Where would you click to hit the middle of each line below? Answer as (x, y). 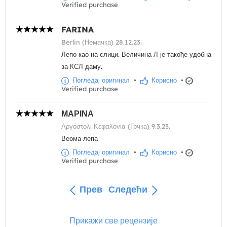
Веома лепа (80, 139)
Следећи (128, 190)
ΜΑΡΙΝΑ (78, 114)
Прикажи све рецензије (113, 220)
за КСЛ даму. (82, 67)
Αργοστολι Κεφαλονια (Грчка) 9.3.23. (116, 126)
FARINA (78, 30)
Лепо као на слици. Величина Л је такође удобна (136, 54)
